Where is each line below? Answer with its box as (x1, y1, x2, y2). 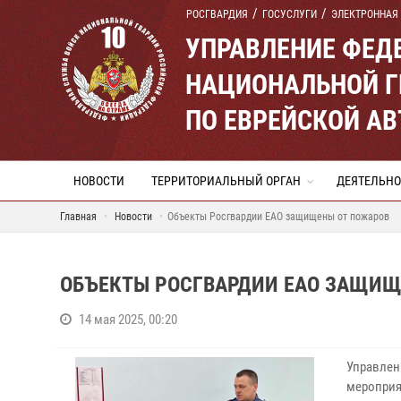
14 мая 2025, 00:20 (79, 311, 177, 328)
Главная (60, 210, 97, 223)
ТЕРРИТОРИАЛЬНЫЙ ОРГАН (151, 174, 301, 188)
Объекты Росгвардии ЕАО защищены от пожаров (167, 210, 389, 223)
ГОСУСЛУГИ (262, 8, 317, 21)
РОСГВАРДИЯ (186, 8, 248, 21)
